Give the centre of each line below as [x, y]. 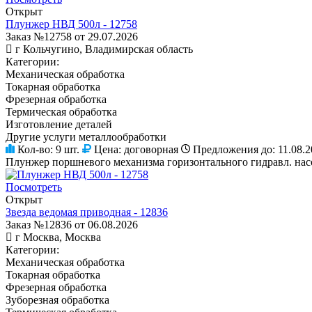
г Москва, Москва [58, 237]
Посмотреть [34, 187]
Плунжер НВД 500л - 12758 [71, 24]
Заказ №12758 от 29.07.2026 [72, 36]
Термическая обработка [61, 111]
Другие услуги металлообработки [86, 136]
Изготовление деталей [59, 124]
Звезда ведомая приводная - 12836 [87, 212]
